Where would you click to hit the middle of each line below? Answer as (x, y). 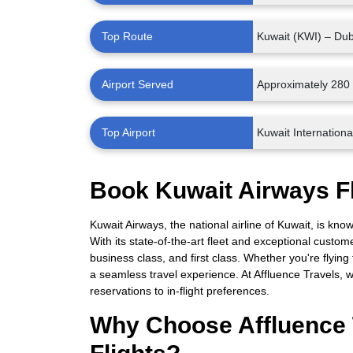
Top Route (127, 36)
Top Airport (128, 132)
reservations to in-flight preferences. (180, 291)
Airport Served (137, 84)
